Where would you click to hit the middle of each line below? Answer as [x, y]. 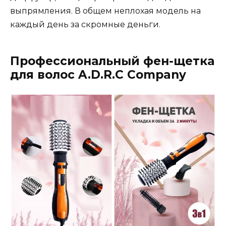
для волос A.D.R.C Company [98, 75]
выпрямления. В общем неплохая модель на [105, 11]
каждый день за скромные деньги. [86, 25]
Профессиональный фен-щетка [112, 61]
